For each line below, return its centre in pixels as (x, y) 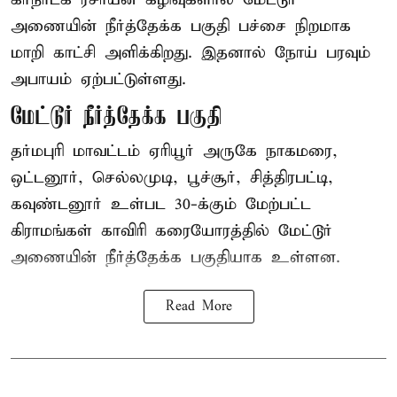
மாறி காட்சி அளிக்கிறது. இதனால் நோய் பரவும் (191, 52)
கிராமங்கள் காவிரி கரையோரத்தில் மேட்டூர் (171, 230)
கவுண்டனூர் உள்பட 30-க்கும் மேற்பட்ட (161, 204)
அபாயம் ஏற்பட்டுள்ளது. (98, 79)
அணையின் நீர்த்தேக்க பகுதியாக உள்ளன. (175, 257)
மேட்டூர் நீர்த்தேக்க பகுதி (116, 117)
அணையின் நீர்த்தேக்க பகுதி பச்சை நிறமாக (181, 26)
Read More (198, 306)
